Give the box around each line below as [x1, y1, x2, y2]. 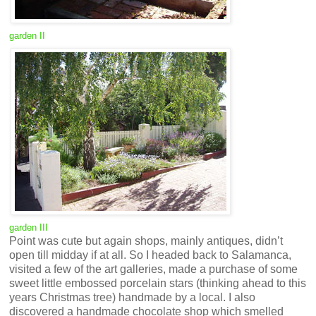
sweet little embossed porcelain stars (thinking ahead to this [9, 276, 306, 289]
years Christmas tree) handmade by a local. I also [9, 291, 255, 303]
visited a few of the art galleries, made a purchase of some [9, 262, 298, 275]
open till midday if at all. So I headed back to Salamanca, [9, 248, 291, 261]
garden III [9, 221, 48, 233]
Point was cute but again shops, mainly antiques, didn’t [9, 234, 283, 247]
